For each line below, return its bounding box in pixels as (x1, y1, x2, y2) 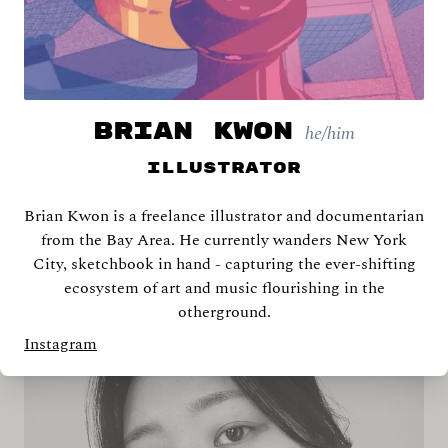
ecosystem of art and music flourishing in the (63, 276, 385, 300)
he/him (305, 120, 355, 147)
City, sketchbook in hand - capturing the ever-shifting (32, 252, 416, 276)
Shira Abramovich (112, 207, 336, 227)
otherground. (177, 300, 271, 324)
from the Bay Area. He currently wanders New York (41, 228, 407, 252)
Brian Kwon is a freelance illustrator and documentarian (24, 204, 424, 228)
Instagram (24, 332, 97, 356)
